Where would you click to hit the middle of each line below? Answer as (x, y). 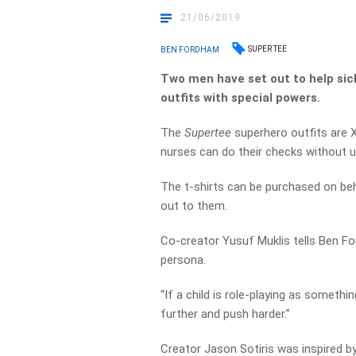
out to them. (194, 206)
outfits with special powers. (241, 98)
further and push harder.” (226, 314)
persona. (184, 260)
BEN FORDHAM (190, 49)
